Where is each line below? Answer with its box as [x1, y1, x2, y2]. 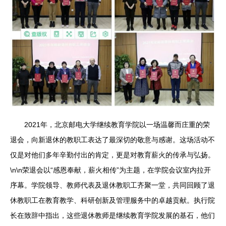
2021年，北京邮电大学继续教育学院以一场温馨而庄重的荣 [24, 121, 210, 129]
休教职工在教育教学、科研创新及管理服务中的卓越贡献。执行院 [10, 196, 215, 205]
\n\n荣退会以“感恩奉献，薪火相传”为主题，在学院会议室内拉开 [10, 166, 211, 175]
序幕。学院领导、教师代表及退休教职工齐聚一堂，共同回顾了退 [10, 181, 215, 190]
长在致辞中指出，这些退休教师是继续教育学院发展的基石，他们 [10, 211, 215, 220]
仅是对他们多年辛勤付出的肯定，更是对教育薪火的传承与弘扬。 [10, 151, 215, 159]
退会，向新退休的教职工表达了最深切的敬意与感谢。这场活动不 [10, 136, 215, 144]
